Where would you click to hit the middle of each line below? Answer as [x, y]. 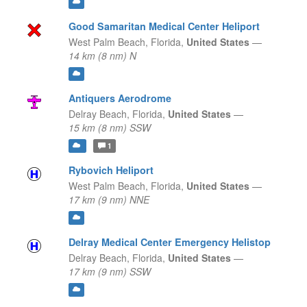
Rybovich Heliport [111, 170]
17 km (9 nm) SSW [109, 272]
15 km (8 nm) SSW [109, 128]
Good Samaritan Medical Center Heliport [164, 26]
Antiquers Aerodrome [120, 98]
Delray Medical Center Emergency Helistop [169, 242]
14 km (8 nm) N [102, 56]
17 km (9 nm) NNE [109, 200]
